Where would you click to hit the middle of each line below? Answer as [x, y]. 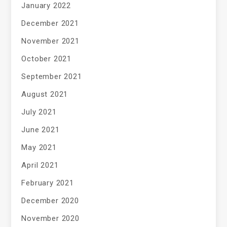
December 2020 [50, 201]
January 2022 [46, 6]
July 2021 [39, 112]
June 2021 [41, 130]
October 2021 [47, 59]
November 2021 [50, 41]
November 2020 [50, 219]
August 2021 [45, 94]
